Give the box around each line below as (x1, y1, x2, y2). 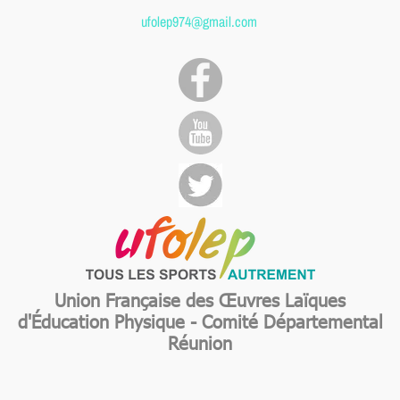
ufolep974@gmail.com (140, 11, 257, 31)
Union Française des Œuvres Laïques (54, 287, 346, 311)
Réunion (168, 329, 232, 354)
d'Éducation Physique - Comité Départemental (17, 308, 383, 332)
